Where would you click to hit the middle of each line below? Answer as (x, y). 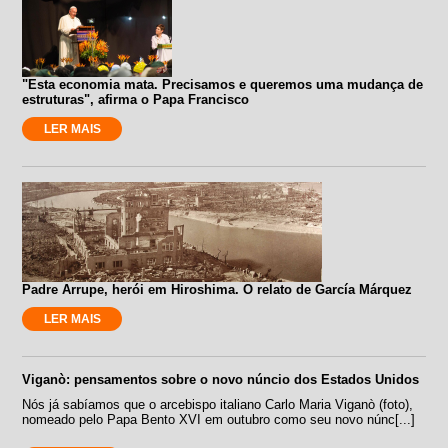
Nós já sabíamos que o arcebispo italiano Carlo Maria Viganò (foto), (218, 404)
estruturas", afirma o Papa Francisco (136, 99)
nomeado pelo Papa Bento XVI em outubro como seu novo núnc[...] (219, 419)
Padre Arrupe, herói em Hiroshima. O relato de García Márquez (217, 289)
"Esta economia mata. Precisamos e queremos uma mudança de (223, 84)
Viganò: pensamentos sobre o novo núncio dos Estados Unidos (221, 379)
